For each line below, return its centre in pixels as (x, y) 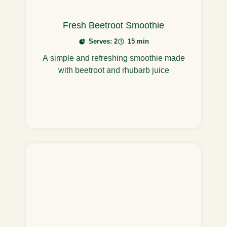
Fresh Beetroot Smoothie (113, 26)
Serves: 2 (103, 42)
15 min (138, 42)
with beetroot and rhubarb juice (113, 70)
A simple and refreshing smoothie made (113, 58)
